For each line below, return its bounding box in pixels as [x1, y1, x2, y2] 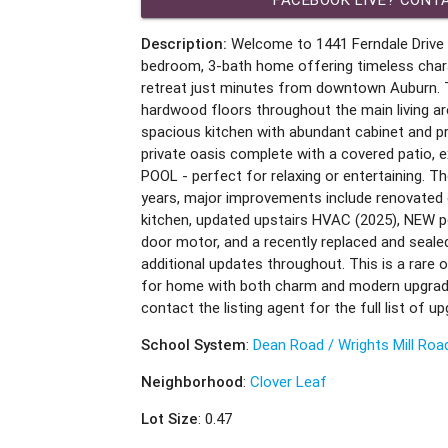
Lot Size [141, 408, 199, 428]
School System [141, 334, 247, 354]
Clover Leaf [250, 371, 328, 391]
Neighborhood [141, 371, 244, 391]
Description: [141, 33, 228, 53]
